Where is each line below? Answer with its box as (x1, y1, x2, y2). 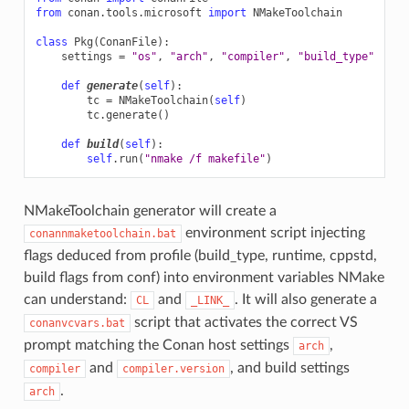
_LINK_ (190, 293, 229, 307)
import (207, 5, 246, 19)
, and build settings (229, 360, 350, 375)
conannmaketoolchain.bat (28, 226, 176, 240)
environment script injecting (181, 225, 365, 240)
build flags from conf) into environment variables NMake (23, 269, 384, 285)
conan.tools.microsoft (67, 5, 202, 19)
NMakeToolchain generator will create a (23, 203, 277, 218)
